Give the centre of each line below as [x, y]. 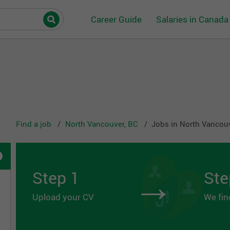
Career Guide [116, 19]
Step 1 [56, 178]
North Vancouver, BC [102, 124]
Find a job [34, 124]
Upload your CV [63, 197]
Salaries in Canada [192, 19]
